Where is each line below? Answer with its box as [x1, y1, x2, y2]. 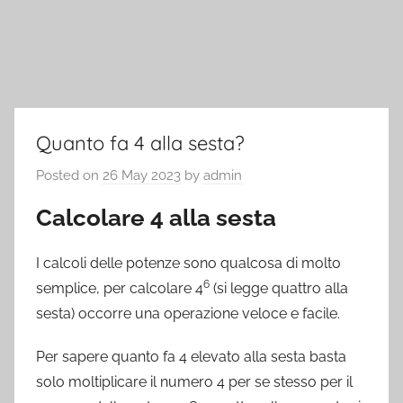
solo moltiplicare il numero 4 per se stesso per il [36, 373, 353, 390]
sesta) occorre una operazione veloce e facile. [36, 305, 340, 322]
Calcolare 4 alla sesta [36, 203, 276, 231]
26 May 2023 [103, 166, 181, 184]
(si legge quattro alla [210, 280, 348, 297]
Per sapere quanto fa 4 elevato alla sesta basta [36, 348, 346, 365]
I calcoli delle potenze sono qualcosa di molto [36, 255, 341, 272]
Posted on [36, 166, 103, 184]
